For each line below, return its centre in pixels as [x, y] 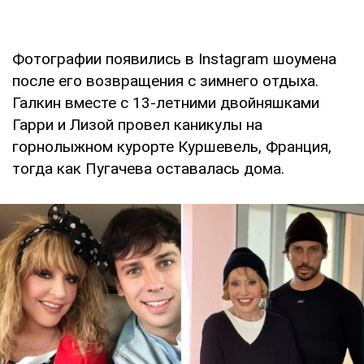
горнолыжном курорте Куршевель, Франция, [172, 146]
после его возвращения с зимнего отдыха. [165, 80]
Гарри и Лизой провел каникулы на [137, 124]
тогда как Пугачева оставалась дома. [148, 168]
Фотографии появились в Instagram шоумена [174, 58]
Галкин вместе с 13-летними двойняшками [166, 102]
